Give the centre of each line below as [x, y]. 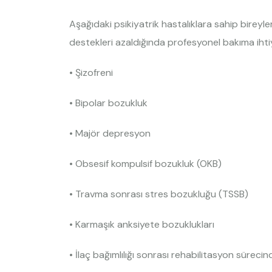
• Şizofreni [91, 73]
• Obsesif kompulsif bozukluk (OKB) [145, 164]
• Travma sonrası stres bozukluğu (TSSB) [159, 194]
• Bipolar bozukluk [108, 103]
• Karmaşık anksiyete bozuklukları [142, 224]
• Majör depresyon [110, 133]
